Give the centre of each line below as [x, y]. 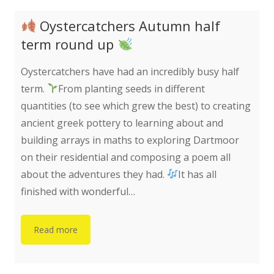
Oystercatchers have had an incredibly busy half [130, 71]
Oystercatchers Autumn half [128, 25]
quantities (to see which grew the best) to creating [136, 106]
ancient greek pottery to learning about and [122, 123]
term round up [69, 44]
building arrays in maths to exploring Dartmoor [130, 140]
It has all [198, 174]
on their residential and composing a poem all [126, 157]
